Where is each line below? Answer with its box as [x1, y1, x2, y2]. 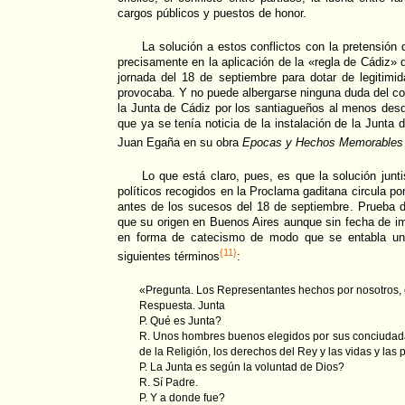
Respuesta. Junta [139, 298, 225, 312]
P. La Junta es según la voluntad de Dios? [139, 360, 344, 373]
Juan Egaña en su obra [118, 136, 242, 150]
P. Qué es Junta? [139, 314, 221, 327]
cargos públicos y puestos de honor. [118, 5, 306, 20]
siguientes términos [118, 250, 220, 264]
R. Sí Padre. [139, 375, 198, 389]
